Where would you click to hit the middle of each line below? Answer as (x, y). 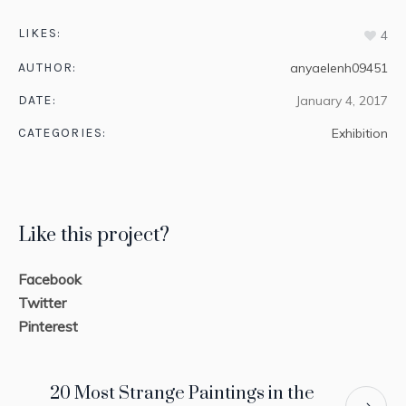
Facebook (50, 279)
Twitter (42, 302)
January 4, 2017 (342, 100)
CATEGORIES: (63, 132)
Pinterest (48, 326)
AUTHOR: (48, 67)
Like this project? (94, 235)
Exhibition (360, 133)
